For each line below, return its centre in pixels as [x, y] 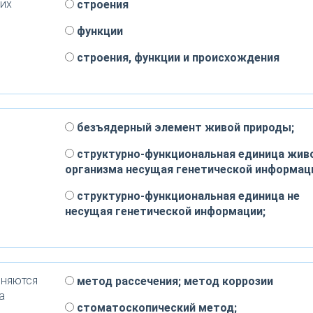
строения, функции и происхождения [176, 58]
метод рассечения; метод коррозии [173, 281]
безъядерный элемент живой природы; [184, 128]
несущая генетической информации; [165, 211]
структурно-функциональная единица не [187, 196]
